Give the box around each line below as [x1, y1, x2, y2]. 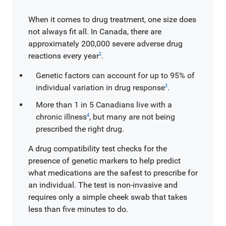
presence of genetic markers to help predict [28, 156, 181, 165]
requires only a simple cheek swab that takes [28, 192, 187, 202]
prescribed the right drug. [36, 124, 124, 134]
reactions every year [28, 51, 99, 61]
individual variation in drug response [36, 83, 165, 92]
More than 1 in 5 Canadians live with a [36, 100, 172, 109]
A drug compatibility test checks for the [28, 144, 167, 153]
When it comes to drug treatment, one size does [28, 15, 196, 24]
